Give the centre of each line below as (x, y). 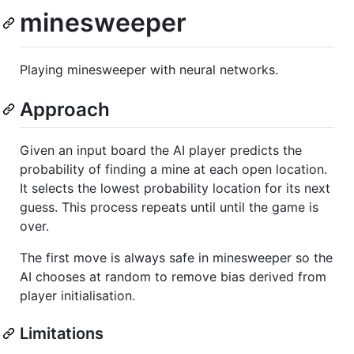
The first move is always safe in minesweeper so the (176, 257)
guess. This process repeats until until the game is (169, 207)
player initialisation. (77, 295)
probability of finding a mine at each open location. (173, 169)
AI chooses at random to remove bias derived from (173, 276)
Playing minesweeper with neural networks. (149, 69)
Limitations (62, 333)
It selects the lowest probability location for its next (175, 188)
